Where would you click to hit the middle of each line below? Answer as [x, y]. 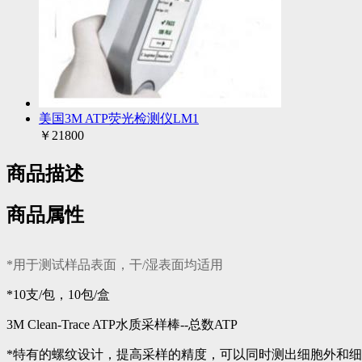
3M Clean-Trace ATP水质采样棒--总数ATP [122, 325]
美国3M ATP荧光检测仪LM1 [119, 118]
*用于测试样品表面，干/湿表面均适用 [115, 265]
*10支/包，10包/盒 [58, 295]
